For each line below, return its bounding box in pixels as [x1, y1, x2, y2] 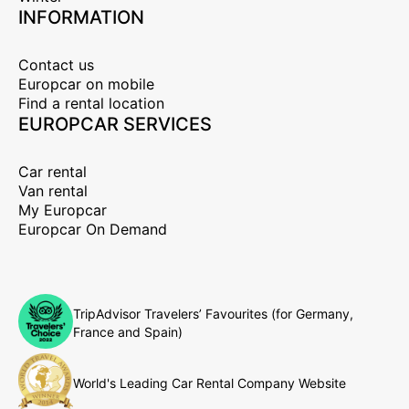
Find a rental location [18, 93, 164, 112]
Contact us [18, 55, 94, 74]
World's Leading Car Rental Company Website [73, 375, 346, 392]
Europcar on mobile [18, 74, 154, 93]
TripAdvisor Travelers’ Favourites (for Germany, [73, 306, 353, 322]
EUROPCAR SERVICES [18, 112, 212, 135]
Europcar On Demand [18, 219, 167, 238]
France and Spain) [73, 324, 183, 341]
